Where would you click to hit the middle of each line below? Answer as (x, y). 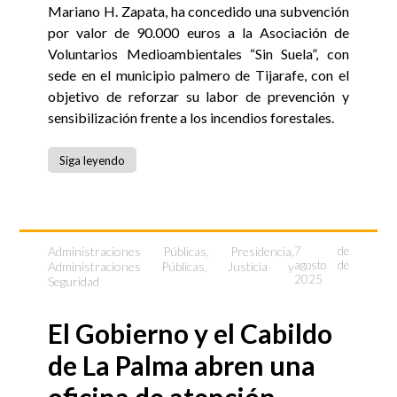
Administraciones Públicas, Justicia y (171, 267)
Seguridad (74, 282)
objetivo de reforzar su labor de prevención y (198, 97)
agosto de (322, 265)
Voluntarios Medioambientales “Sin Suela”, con (198, 54)
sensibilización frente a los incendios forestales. (191, 118)
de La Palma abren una (182, 366)
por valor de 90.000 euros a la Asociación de (198, 33)
